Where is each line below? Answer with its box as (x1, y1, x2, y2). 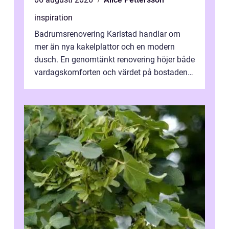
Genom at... (34, 80, 76, 90)
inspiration (34, 13, 73, 22)
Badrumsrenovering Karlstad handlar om (34, 29, 180, 39)
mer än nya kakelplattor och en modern (34, 42, 175, 52)
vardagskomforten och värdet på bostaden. (34, 67, 190, 77)
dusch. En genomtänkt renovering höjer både (34, 55, 195, 64)
